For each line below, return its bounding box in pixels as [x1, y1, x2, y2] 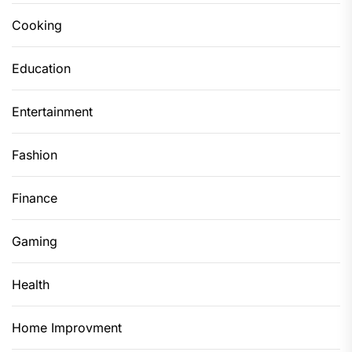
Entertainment [12, 103, 93, 119]
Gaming [12, 233, 57, 249]
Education [12, 60, 71, 76]
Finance [12, 189, 57, 206]
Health [12, 276, 49, 292]
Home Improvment [12, 319, 122, 335]
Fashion [12, 146, 57, 163]
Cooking [12, 16, 62, 33]
